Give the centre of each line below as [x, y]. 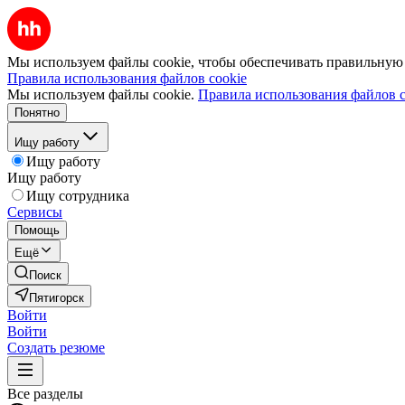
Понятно [37, 113]
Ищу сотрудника [78, 196]
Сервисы [35, 212]
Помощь [37, 230]
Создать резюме [56, 348]
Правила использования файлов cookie [127, 78]
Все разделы [45, 394]
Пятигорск [57, 298]
